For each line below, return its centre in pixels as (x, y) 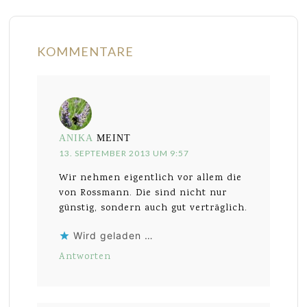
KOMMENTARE (86, 51)
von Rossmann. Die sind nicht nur (143, 193)
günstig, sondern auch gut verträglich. (153, 208)
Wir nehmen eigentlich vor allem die (151, 178)
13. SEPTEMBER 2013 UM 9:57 (124, 153)
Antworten (85, 257)
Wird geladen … (114, 235)
